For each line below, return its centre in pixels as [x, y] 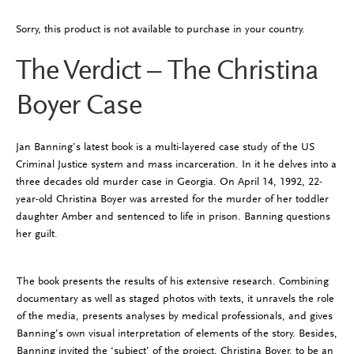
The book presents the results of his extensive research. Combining [172, 281]
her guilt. [36, 234]
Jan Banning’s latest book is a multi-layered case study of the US [165, 147]
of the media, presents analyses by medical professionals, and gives [174, 315]
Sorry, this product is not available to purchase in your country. [160, 28]
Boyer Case [78, 105]
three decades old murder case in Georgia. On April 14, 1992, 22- [169, 182]
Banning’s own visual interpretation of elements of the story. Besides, [177, 333]
